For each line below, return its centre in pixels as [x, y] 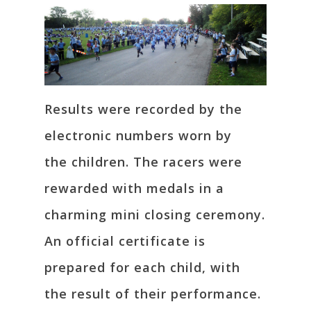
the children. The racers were [143, 161]
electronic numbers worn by [138, 135]
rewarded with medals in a [134, 188]
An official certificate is [125, 241]
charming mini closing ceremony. [155, 214]
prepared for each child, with [142, 267]
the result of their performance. [153, 293]
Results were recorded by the [143, 109]
